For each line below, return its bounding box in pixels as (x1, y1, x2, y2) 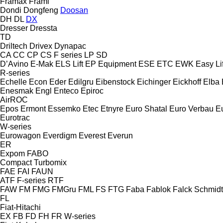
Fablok (146, 185, 171, 194)
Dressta (30, 23, 57, 32)
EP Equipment (85, 59, 136, 68)
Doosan (60, 5, 88, 14)
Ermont (20, 104, 46, 113)
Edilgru (68, 77, 94, 86)
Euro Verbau (169, 104, 214, 113)
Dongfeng (23, 5, 58, 14)
